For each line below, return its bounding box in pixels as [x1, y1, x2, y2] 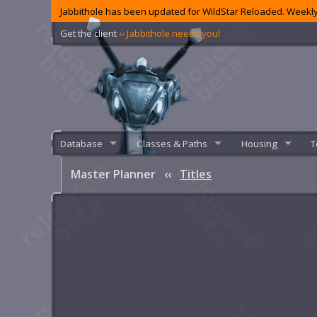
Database [60, 137, 103, 150]
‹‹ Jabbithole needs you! [119, 26, 221, 40]
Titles [180, 166, 212, 183]
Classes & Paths [136, 137, 207, 150]
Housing [241, 137, 277, 150]
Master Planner [71, 166, 159, 183]
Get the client [60, 26, 120, 40]
